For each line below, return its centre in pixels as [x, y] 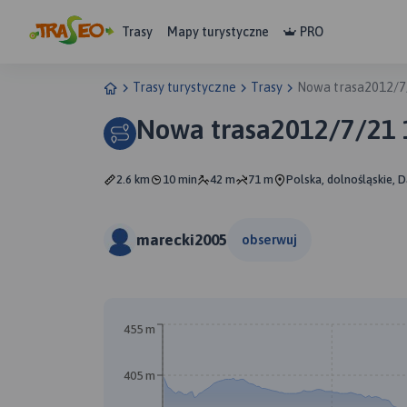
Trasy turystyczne [184, 87]
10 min [180, 179]
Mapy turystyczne [218, 31]
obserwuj [269, 239]
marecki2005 [182, 239]
